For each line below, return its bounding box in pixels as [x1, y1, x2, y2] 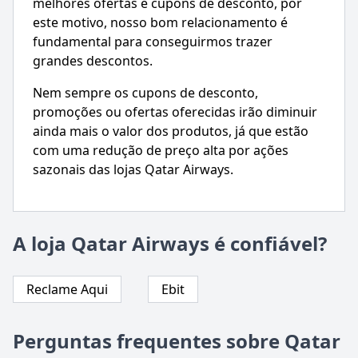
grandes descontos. [33, 52, 153, 70]
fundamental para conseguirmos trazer [33, 33, 272, 51]
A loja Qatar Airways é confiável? [13, 230, 327, 257]
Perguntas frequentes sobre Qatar [13, 328, 340, 355]
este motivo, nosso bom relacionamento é [33, 14, 288, 32]
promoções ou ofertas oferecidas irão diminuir [33, 103, 317, 121]
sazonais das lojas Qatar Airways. [33, 161, 233, 179]
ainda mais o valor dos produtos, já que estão [33, 122, 308, 141]
